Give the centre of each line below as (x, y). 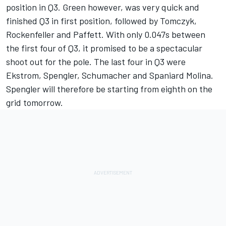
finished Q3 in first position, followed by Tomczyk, (101, 21)
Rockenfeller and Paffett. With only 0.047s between (106, 34)
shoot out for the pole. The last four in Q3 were (96, 62)
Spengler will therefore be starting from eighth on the (109, 89)
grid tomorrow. (35, 102)
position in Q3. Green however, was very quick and (103, 7)
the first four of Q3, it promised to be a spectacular (104, 48)
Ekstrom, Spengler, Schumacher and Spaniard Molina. (110, 75)
